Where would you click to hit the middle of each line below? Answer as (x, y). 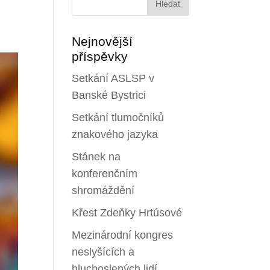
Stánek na (96, 156)
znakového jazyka (115, 134)
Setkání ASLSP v (113, 78)
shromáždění (103, 190)
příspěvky (100, 56)
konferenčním (105, 173)
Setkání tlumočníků (118, 117)
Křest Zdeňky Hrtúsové (127, 212)
